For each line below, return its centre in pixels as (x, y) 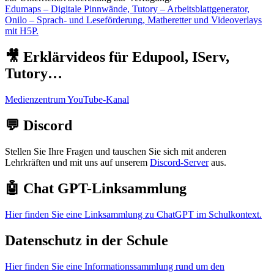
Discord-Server (179, 162)
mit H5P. (22, 31)
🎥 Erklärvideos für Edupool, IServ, (117, 57)
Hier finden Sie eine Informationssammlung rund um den (115, 266)
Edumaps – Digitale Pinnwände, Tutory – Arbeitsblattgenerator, (127, 9)
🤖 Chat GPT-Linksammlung (96, 188)
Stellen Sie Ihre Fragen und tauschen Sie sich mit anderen (116, 151)
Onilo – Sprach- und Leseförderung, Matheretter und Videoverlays (133, 20)
